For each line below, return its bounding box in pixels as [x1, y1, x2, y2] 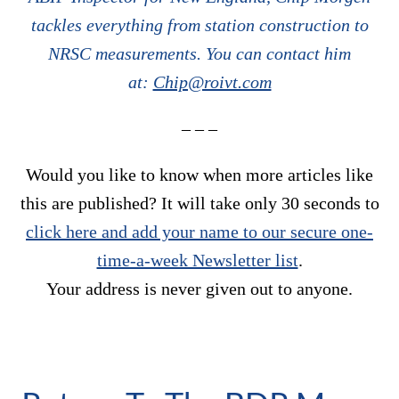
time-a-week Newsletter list [96, 250, 298, 271]
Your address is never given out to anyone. [46, 279, 353, 299]
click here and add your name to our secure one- [26, 222, 373, 242]
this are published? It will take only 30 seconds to [20, 193, 379, 214]
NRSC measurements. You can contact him [48, 44, 351, 64]
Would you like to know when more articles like [26, 165, 373, 185]
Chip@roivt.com [152, 72, 272, 93]
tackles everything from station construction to [30, 15, 369, 36]
